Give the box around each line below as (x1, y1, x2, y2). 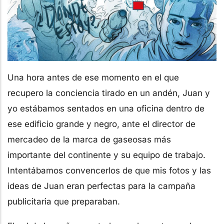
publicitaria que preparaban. (7, 196, 120, 206)
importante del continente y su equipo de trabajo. (7, 149, 205, 160)
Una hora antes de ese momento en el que (7, 72, 179, 82)
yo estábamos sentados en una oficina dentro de (7, 103, 204, 113)
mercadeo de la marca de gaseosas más (7, 134, 171, 144)
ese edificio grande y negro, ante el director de (7, 118, 195, 129)
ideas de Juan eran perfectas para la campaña (7, 180, 195, 191)
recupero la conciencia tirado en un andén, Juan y (7, 87, 210, 98)
